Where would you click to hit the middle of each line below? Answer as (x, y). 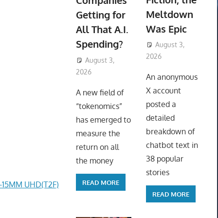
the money (94, 161)
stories (157, 173)
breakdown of (170, 132)
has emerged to (103, 120)
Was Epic (166, 28)
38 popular (164, 159)
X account (163, 91)
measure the (98, 134)
